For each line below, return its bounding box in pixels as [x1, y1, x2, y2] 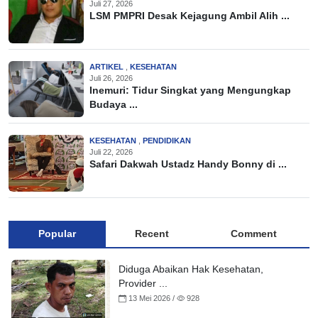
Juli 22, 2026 [89, 148, 133, 157]
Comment [231, 228, 277, 239]
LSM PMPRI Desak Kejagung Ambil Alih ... [89, 11, 290, 22]
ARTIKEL [89, 62, 126, 71]
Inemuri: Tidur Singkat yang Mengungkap [89, 84, 291, 96]
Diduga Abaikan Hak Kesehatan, [118, 263, 263, 275]
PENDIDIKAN [143, 136, 191, 146]
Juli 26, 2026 [89, 73, 133, 82]
